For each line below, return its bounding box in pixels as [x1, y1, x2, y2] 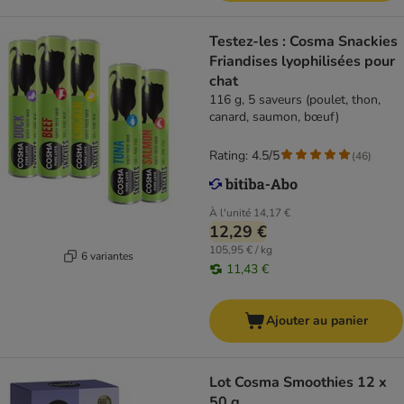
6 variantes [80, 248, 133, 263]
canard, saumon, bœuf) [209, 108, 339, 126]
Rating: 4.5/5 [209, 147, 280, 165]
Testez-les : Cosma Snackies [209, 32, 398, 52]
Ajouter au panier [266, 312, 368, 330]
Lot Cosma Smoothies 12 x [209, 372, 387, 393]
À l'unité [209, 206, 251, 221]
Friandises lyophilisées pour [209, 51, 395, 72]
